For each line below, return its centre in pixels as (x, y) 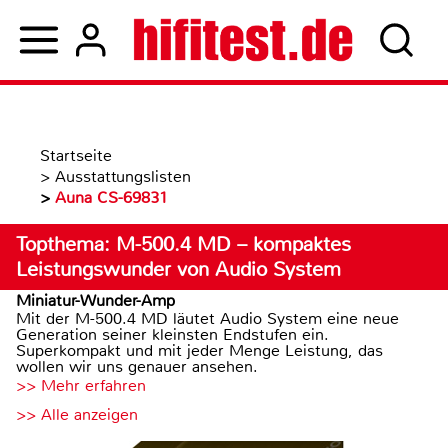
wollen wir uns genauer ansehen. (137, 366)
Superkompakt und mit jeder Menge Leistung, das (199, 350)
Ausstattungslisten (123, 176)
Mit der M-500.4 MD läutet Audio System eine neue (207, 318)
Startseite (76, 155)
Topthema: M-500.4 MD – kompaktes (183, 244)
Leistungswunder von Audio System (178, 269)
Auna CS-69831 (111, 197)
